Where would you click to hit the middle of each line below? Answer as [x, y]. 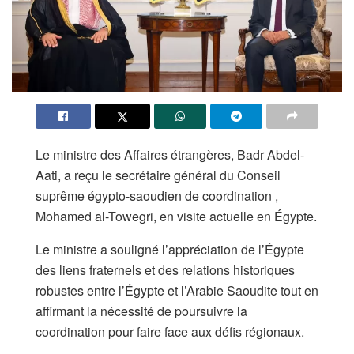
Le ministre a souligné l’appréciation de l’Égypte [170, 249]
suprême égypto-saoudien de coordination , [157, 195]
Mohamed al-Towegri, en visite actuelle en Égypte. [176, 216]
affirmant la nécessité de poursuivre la [141, 311]
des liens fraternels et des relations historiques [165, 269]
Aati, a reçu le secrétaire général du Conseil [158, 175]
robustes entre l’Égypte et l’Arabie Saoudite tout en [177, 290]
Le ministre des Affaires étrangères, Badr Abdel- [170, 154]
